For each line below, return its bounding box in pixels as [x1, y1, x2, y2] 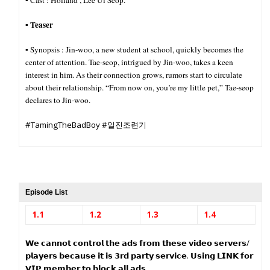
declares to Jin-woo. [25, 95, 91, 105]
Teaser [30, 19, 56, 31]
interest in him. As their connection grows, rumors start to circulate [25, 69, 243, 80]
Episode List [25, 188, 68, 196]
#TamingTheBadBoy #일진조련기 [25, 119, 147, 130]
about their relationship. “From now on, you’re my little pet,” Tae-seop [25, 82, 254, 93]
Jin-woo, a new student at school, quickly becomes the [66, 44, 244, 55]
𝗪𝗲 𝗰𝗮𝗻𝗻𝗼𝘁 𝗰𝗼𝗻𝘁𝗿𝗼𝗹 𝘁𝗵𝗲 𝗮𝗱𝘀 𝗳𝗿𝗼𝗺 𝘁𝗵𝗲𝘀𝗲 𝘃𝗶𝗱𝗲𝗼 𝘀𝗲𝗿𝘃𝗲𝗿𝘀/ [25, 237, 250, 248]
